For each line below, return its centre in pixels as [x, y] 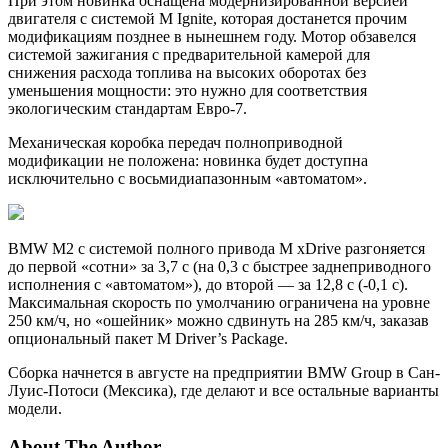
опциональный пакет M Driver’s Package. [148, 338]
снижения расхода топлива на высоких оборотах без [187, 72]
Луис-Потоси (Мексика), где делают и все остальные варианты [223, 390]
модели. [35, 408]
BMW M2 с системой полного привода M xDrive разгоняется [216, 248]
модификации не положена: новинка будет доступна [188, 160]
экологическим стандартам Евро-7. [127, 108]
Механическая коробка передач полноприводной [175, 142]
